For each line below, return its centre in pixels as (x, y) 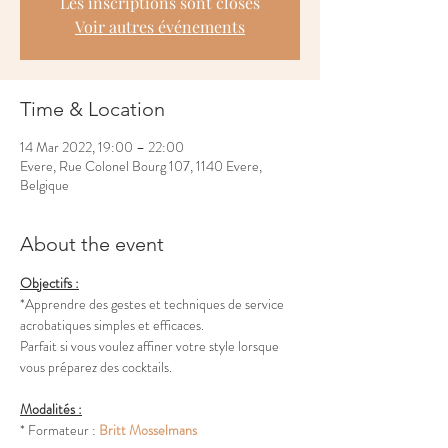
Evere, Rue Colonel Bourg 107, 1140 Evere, (141, 166)
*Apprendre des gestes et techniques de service (153, 304)
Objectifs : (49, 283)
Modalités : (51, 409)
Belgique (44, 185)
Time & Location (92, 109)
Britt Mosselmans (148, 430)
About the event (92, 244)
